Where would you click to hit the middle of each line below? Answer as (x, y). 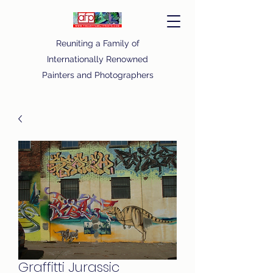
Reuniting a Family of (97, 43)
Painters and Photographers (97, 75)
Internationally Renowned (97, 59)
